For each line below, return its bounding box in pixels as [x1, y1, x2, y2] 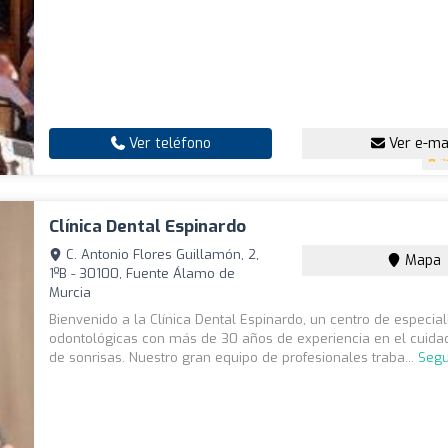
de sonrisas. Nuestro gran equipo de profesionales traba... [49, 349, 419, 367]
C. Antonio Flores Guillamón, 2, [62, 246, 260, 264]
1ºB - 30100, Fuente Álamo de [49, 265, 236, 283]
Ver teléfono [124, 134, 211, 154]
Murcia [49, 284, 92, 302]
